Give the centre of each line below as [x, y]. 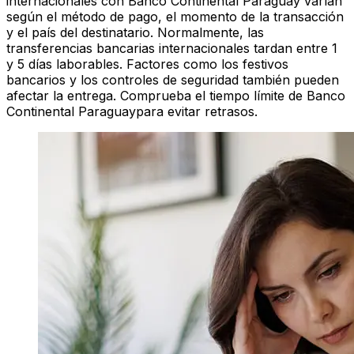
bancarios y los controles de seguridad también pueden [173, 80]
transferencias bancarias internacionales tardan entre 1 [172, 49]
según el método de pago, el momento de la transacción [175, 17]
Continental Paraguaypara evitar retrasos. [132, 112]
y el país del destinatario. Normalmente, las [135, 33]
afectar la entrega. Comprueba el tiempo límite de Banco [176, 96]
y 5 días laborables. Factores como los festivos [147, 64]
